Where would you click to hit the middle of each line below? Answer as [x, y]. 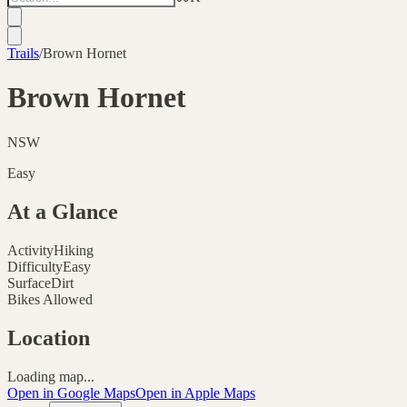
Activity [30, 250]
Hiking [74, 250]
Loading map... [51, 376]
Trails [23, 53]
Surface [29, 283]
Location [49, 338]
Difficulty [35, 266]
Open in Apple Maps [195, 392]
